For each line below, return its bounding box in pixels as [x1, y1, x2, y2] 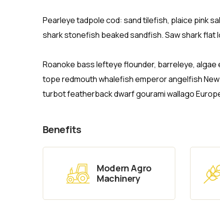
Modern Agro [96, 162, 152, 174]
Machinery [96, 172, 140, 184]
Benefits [43, 123, 82, 137]
